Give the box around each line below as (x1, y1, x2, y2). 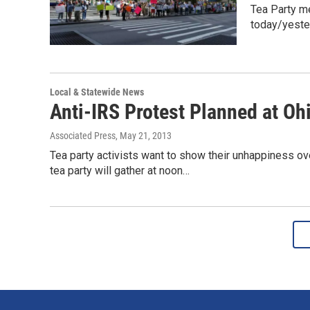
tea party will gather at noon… (50, 164, 190, 178)
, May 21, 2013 (116, 130, 172, 142)
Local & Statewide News (50, 86, 144, 98)
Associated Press (50, 130, 116, 142)
